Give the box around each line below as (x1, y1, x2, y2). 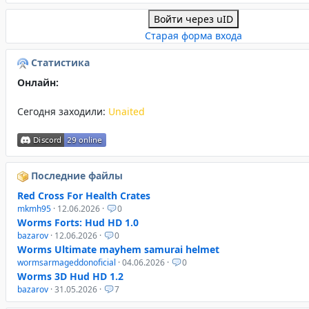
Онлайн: (17, 76, 59, 90)
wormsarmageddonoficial (17, 257, 116, 269)
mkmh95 (17, 203, 51, 215)
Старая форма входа (144, 29, 242, 43)
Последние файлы (31, 169, 123, 183)
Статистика (28, 56, 90, 70)
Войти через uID (153, 12, 233, 26)
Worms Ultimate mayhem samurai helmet (17, 243, 219, 257)
